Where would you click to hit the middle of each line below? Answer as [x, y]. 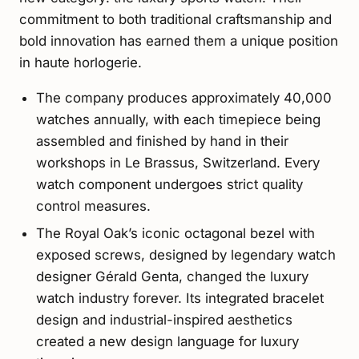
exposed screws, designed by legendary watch [186, 254]
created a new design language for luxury [167, 341]
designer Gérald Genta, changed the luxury [172, 276]
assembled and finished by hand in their [162, 141]
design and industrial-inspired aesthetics [164, 319]
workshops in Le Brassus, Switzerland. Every [177, 163]
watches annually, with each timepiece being [178, 120]
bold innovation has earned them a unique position [179, 40]
